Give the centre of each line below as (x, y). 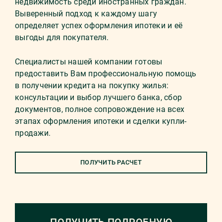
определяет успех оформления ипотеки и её (99, 26)
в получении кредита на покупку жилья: (92, 85)
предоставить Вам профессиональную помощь (106, 74)
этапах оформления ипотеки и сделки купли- (101, 121)
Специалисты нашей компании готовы (89, 62)
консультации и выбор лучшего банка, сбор (98, 97)
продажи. (33, 133)
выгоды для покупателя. (62, 37)
